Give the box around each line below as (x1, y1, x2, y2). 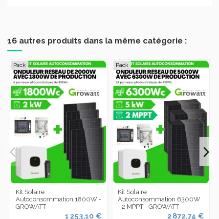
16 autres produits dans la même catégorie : (7, 36, 187, 46)
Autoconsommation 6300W (118, 195, 201, 203)
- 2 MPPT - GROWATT (118, 202, 179, 210)
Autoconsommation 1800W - (15, 195, 101, 203)
